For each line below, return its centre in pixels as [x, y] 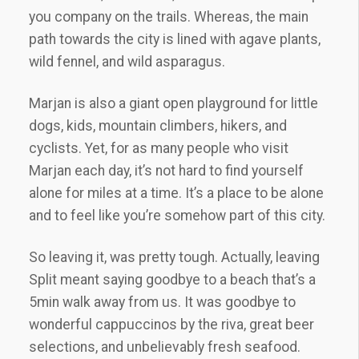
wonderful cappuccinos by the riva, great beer [171, 325]
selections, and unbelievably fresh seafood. [165, 347]
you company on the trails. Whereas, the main [169, 17]
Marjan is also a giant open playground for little [173, 103]
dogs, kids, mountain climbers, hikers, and [158, 126]
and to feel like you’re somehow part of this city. [177, 216]
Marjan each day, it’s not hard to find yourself [166, 171]
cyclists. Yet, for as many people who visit [159, 148]
